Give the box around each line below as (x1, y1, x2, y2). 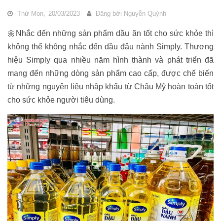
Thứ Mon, (15, 10, 47, 17)
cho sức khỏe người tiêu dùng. (7, 96, 115, 104)
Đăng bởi (94, 10, 124, 17)
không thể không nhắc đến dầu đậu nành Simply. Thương (7, 42, 214, 51)
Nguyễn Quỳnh (124, 10, 166, 17)
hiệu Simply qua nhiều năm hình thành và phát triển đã (7, 56, 214, 64)
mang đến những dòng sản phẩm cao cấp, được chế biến (7, 69, 214, 77)
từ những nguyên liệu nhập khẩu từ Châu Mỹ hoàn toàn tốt (7, 82, 214, 91)
